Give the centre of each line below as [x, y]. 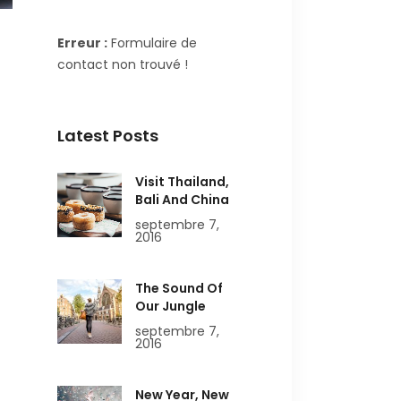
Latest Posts [107, 136]
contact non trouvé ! [122, 65]
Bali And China [182, 200]
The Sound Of [179, 289]
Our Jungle [170, 307]
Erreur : [82, 43]
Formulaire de [152, 43]
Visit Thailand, [182, 182]
